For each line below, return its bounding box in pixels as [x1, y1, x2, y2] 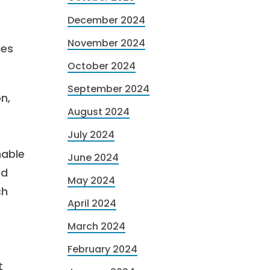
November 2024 [67, 36, 145, 50]
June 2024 [67, 151, 119, 165]
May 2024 [67, 174, 115, 187]
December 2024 [67, 13, 145, 27]
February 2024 [67, 242, 137, 256]
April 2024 [67, 196, 116, 210]
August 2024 [67, 105, 130, 119]
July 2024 [67, 128, 115, 142]
